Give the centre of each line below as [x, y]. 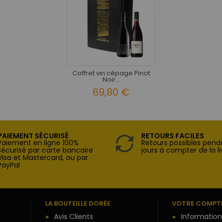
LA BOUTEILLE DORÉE [78, 204]
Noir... [111, 79]
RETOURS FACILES [173, 136]
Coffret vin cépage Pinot [111, 73]
